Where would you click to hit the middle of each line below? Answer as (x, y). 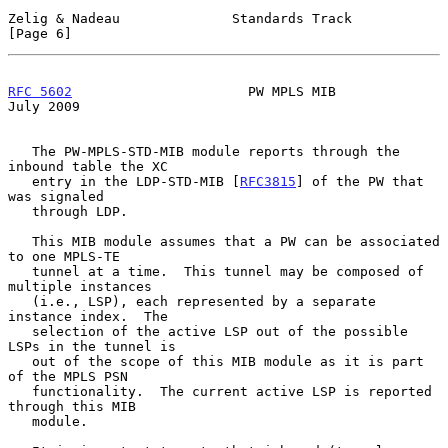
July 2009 (44, 106)
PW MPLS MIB (204, 91)
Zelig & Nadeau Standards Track (180, 18)
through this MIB (72, 406)
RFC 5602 (40, 91)
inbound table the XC (88, 166)
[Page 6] (40, 33)
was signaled (56, 196)
